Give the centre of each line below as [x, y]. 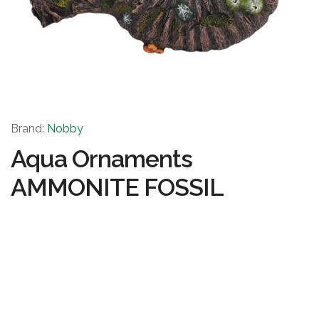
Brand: [29, 129]
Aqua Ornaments [101, 159]
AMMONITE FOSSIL [117, 187]
